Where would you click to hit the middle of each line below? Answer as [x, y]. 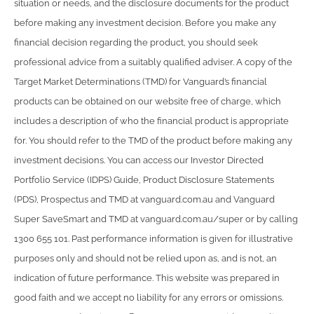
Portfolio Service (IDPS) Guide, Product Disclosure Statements [144, 179]
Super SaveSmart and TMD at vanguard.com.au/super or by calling [156, 219]
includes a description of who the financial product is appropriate [151, 121]
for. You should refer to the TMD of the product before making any [153, 140]
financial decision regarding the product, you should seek [136, 42]
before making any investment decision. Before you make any [145, 22]
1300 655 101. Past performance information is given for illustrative [153, 238]
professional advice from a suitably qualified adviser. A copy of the [153, 62]
